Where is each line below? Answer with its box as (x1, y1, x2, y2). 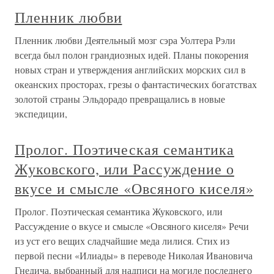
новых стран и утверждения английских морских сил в (15, 63, 246, 76)
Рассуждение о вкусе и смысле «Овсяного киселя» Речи (15, 220, 249, 232)
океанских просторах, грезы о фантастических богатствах (15, 78, 257, 91)
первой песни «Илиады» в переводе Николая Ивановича (15, 249, 253, 262)
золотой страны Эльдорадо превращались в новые (15, 92, 225, 105)
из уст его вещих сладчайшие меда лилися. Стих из (15, 234, 229, 247)
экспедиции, (15, 107, 67, 120)
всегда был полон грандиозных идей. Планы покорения (15, 48, 248, 61)
